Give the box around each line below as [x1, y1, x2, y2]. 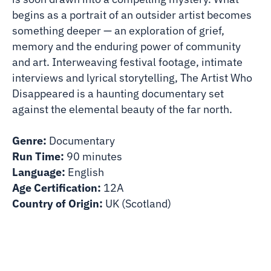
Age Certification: [12, 181, 101, 195]
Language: [12, 165, 65, 180]
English [65, 165, 104, 180]
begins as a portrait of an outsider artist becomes [12, 8, 252, 22]
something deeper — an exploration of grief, [12, 24, 224, 38]
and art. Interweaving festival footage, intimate [12, 55, 243, 70]
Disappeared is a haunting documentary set [12, 87, 224, 101]
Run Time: [12, 149, 64, 164]
